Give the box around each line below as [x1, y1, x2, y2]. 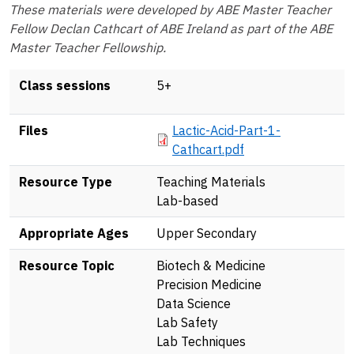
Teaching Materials [156, 173, 265, 190]
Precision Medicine [156, 276, 262, 292]
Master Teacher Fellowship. [9, 39, 166, 55]
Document [156, 121, 219, 137]
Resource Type [19, 173, 112, 190]
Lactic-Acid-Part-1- [172, 122, 281, 138]
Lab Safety [156, 314, 218, 330]
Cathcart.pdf [172, 141, 244, 157]
